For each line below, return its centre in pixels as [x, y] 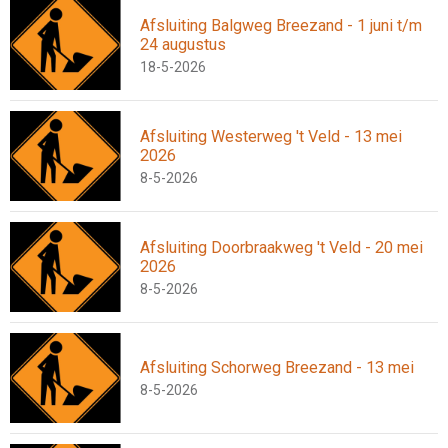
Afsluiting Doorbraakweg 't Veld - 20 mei [281, 247]
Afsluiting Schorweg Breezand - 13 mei [277, 367]
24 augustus [183, 44]
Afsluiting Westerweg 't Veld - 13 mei [271, 136]
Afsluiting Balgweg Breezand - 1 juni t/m [281, 25]
